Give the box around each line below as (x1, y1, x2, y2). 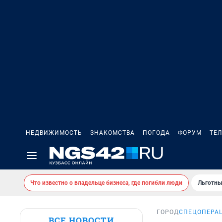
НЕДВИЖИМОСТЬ (26, 129, 82, 136)
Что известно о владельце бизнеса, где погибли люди (30, 179, 182, 186)
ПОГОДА (143, 129, 170, 136)
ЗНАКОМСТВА (90, 129, 135, 136)
